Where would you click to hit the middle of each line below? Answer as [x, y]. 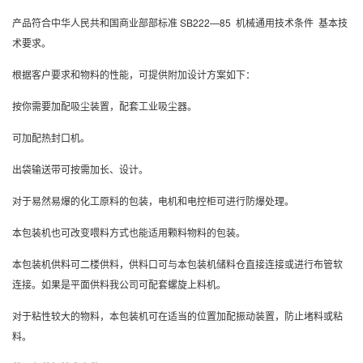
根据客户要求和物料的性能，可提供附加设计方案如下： [134, 75]
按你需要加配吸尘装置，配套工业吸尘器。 [105, 106]
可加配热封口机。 [51, 138]
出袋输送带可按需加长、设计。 [80, 169]
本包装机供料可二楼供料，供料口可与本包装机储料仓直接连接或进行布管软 [177, 264]
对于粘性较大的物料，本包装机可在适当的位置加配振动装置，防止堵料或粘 [177, 316]
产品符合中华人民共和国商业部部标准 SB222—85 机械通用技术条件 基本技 [180, 23]
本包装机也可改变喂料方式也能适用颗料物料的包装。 [129, 233]
